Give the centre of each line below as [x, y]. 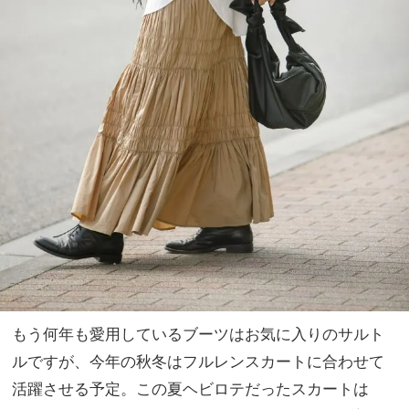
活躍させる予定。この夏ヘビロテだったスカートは [190, 389]
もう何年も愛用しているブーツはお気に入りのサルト [198, 334]
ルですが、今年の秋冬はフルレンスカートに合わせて [198, 362]
